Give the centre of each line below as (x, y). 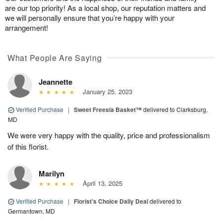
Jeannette (55, 82)
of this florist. (28, 146)
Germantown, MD (31, 211)
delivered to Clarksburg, (175, 109)
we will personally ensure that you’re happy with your (90, 17)
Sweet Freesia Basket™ (108, 109)
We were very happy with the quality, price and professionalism (109, 135)
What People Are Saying (55, 57)
